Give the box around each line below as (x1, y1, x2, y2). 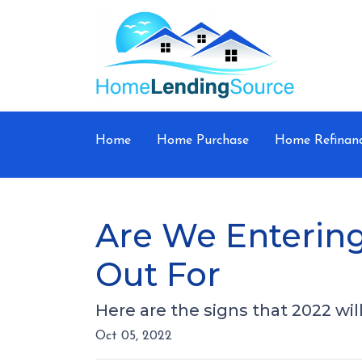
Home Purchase (157, 134, 249, 147)
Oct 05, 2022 (95, 330, 172, 343)
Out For (95, 255, 221, 294)
